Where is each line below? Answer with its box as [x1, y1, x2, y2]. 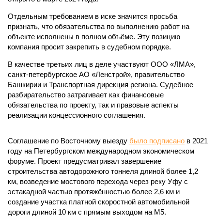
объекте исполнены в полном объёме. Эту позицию [8, 32, 180, 41]
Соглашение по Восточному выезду [8, 137, 129, 145]
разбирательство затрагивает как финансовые [8, 91, 164, 99]
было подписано [129, 137, 185, 145]
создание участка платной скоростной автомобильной [8, 198, 189, 206]
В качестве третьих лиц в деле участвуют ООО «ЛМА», [8, 60, 196, 68]
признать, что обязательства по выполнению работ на [8, 22, 189, 31]
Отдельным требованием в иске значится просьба [8, 12, 177, 20]
